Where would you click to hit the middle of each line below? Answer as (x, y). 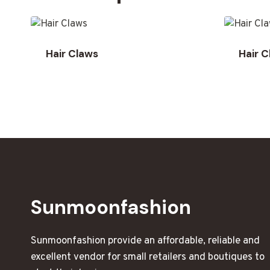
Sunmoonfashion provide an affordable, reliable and (145, 241)
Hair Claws (72, 53)
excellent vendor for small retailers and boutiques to (148, 257)
